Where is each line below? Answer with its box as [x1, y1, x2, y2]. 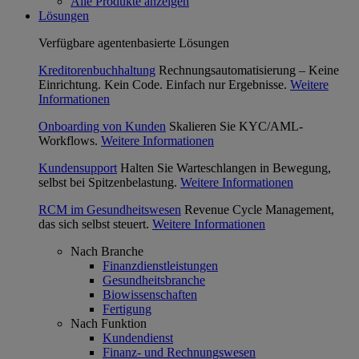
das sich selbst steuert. [38, 217, 149, 231]
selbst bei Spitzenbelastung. [38, 175, 177, 189]
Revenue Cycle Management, [184, 203, 334, 216]
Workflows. [38, 134, 98, 147]
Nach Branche [71, 244, 143, 258]
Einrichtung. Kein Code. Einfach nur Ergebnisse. [38, 78, 287, 91]
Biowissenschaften [103, 288, 197, 301]
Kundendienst [103, 331, 173, 345]
